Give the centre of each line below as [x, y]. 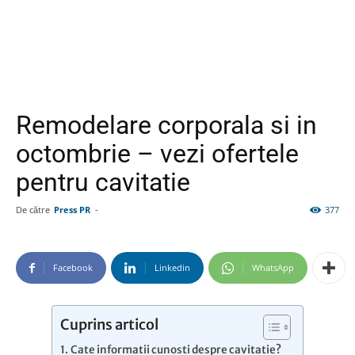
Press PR [72, 210]
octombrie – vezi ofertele [157, 154]
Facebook [73, 267]
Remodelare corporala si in [166, 125]
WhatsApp [273, 267]
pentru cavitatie [103, 182]
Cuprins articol [109, 324]
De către [33, 210]
